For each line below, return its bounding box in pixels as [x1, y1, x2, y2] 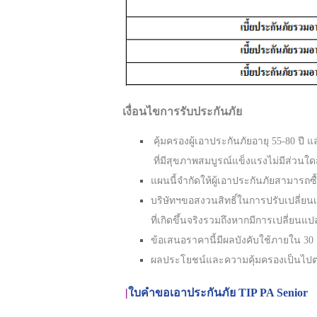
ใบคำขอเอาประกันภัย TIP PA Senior [128, 286, 308, 299]
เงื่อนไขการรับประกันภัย [122, 105, 242, 117]
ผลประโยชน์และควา [151, 254, 242, 265]
